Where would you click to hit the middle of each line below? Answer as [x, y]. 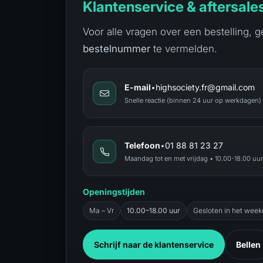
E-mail [138, 87]
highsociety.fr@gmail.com [205, 87]
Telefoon [142, 145]
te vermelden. [184, 49]
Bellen [248, 245]
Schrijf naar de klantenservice [154, 245]
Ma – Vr [102, 210]
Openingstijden [114, 192]
